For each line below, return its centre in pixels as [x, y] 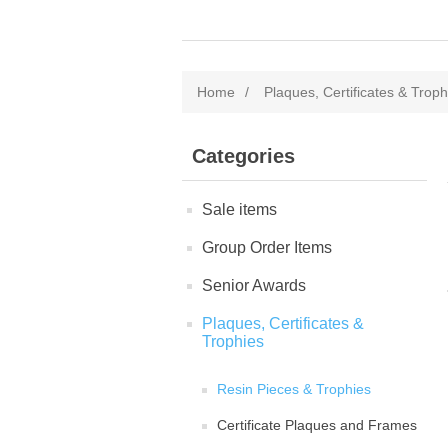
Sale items [239, 209]
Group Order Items [267, 247]
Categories [243, 156]
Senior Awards [254, 285]
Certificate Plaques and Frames [317, 425]
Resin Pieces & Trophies [294, 389]
